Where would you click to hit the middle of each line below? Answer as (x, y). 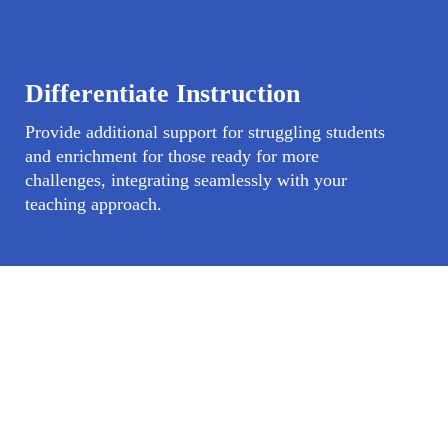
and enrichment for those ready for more (171, 156)
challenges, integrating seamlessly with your (185, 180)
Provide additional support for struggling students (204, 132)
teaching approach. (93, 204)
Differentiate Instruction (162, 93)
